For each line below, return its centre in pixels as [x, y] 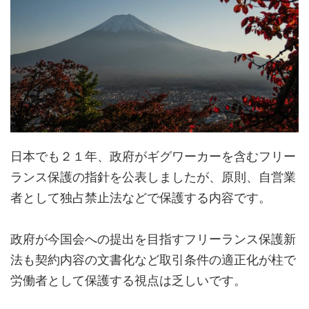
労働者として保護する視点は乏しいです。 [128, 280]
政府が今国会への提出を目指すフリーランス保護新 [153, 239]
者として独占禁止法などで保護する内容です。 [141, 197]
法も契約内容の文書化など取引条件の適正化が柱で [153, 259]
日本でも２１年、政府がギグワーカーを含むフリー [153, 156]
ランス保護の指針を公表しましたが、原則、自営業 [153, 177]
